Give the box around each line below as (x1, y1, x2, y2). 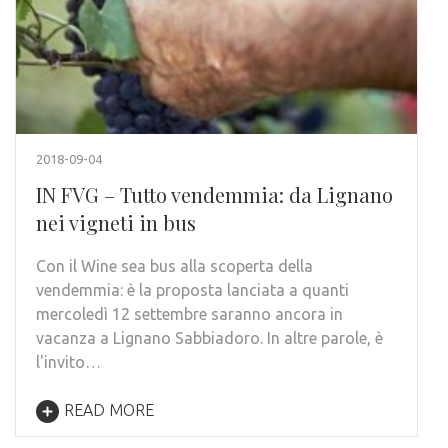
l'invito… (36, 353, 101, 371)
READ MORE (64, 401, 154, 419)
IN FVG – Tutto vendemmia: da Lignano (36, 181, 393, 208)
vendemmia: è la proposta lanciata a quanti (36, 281, 349, 299)
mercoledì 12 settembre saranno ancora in (36, 305, 343, 323)
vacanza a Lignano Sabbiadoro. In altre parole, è (36, 329, 383, 347)
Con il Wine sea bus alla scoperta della (36, 257, 313, 275)
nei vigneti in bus (36, 209, 196, 236)
